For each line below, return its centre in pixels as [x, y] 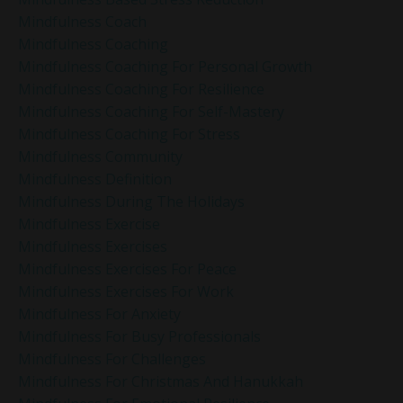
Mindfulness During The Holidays [131, 202]
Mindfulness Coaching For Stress [129, 134]
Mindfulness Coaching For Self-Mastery [151, 112]
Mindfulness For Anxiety [99, 314]
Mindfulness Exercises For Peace [127, 269]
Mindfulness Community [100, 157]
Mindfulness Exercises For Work [126, 292]
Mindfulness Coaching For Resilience [141, 90]
